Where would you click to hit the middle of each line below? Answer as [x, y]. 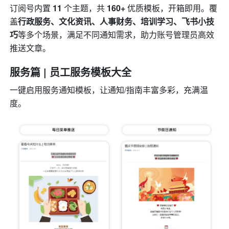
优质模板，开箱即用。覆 [171, 8]
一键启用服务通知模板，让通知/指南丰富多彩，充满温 [109, 90]
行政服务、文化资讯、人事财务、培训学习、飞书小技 [116, 21]
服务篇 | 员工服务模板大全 [71, 72]
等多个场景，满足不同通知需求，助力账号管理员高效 [116, 35]
